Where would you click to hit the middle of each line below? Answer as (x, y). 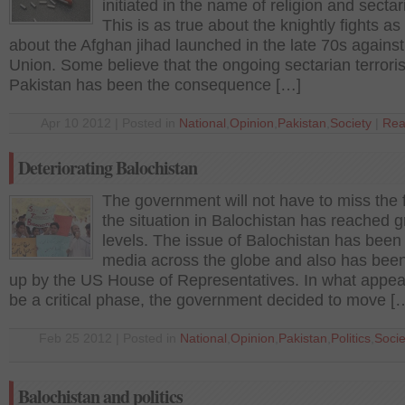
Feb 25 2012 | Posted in (109, 339)
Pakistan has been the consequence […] (155, 85)
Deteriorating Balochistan (108, 168)
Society (351, 123)
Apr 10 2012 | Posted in (110, 123)
